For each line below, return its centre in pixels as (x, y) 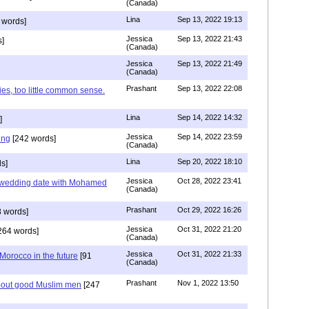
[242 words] (33, 138)
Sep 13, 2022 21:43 (210, 38)
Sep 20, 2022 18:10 (210, 161)
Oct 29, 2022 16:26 (209, 209)
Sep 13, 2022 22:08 (210, 88)
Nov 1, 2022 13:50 (208, 282)
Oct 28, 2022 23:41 (209, 180)
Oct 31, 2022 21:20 (209, 229)
